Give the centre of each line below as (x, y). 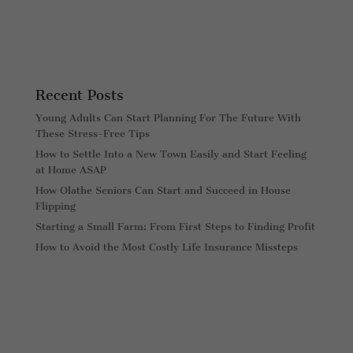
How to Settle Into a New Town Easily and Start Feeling (171, 154)
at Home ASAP (71, 169)
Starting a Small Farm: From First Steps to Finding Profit (175, 226)
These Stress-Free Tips (92, 133)
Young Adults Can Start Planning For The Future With (168, 117)
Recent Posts (79, 95)
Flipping (55, 206)
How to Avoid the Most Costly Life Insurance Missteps (166, 247)
